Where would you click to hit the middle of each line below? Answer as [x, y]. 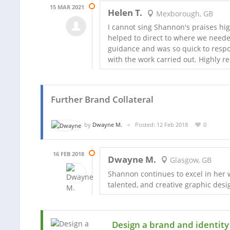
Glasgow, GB [189, 160]
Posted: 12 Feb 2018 [161, 125]
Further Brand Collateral [102, 100]
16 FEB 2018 [69, 154]
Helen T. [125, 13]
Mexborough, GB [183, 13]
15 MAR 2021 [67, 7]
